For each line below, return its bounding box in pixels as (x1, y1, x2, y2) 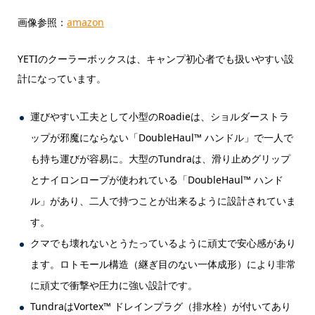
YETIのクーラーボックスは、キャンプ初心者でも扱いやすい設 (17, 52, 294, 66)
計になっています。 (17, 72, 106, 86)
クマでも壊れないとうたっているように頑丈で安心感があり (30, 236, 297, 250)
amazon (66, 15, 104, 30)
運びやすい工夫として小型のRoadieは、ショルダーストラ (30, 109, 290, 123)
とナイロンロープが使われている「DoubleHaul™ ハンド (30, 172, 284, 186)
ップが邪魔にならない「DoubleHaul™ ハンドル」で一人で (30, 130, 294, 144)
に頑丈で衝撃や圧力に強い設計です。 (30, 278, 198, 292)
